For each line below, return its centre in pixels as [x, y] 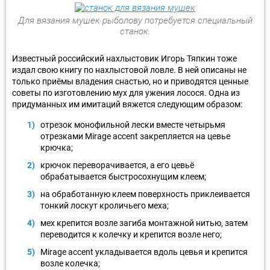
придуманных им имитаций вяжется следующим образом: [127, 104]
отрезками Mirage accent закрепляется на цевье [135, 136]
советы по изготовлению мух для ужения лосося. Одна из [126, 93]
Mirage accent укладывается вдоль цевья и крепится [144, 252]
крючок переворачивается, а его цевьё [117, 165]
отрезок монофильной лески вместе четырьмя [133, 124]
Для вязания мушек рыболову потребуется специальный [135, 20]
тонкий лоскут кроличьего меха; [105, 205]
